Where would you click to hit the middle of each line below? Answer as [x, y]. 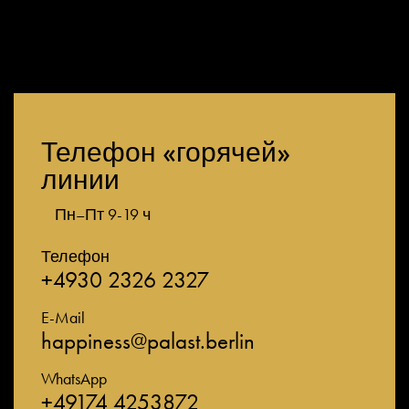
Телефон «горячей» [166, 152]
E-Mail [63, 317]
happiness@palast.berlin [148, 341]
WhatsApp [74, 378]
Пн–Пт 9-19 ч [103, 214]
